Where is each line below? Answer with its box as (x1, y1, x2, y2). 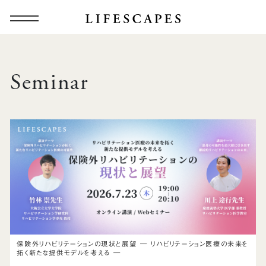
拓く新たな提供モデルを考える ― (17, 249, 122, 256)
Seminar (10, 68, 89, 97)
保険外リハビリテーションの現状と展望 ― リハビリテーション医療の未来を (17, 240, 249, 247)
